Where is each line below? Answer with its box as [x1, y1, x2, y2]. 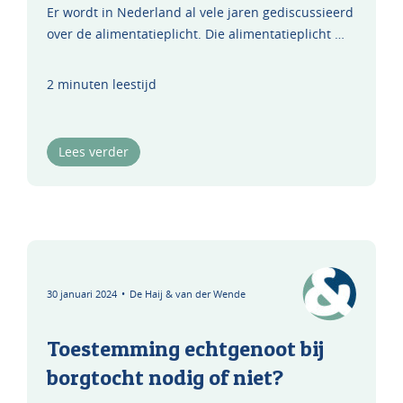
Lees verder [58, 143, 129, 160]
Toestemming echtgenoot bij [47, 336, 324, 362]
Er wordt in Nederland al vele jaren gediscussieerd [47, 4, 354, 21]
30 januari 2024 [47, 287, 117, 300]
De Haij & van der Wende [130, 287, 246, 300]
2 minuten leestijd [47, 76, 157, 93]
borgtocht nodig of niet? [47, 364, 283, 390]
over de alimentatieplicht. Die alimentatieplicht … [47, 25, 345, 42]
